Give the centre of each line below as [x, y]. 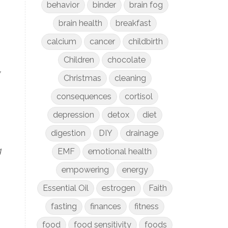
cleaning [130, 78]
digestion [68, 133]
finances [105, 206]
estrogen [118, 188]
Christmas [82, 78]
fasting [64, 206]
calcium [61, 41]
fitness [146, 206]
